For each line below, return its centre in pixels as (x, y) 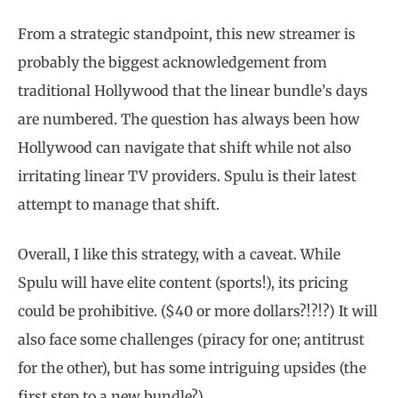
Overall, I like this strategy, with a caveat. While (179, 254)
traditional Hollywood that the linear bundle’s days (193, 91)
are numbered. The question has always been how (189, 119)
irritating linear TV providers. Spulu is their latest (187, 176)
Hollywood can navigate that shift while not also (184, 147)
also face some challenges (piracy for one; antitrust (191, 339)
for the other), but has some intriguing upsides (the (192, 368)
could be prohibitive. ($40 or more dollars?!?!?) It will (198, 311)
